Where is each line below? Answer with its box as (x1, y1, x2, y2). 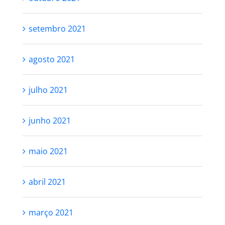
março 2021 (28, 207, 73, 218)
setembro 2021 (28, 23, 86, 34)
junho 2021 (28, 115, 71, 126)
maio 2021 (28, 146, 68, 157)
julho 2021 (28, 84, 68, 95)
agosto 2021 (28, 54, 75, 65)
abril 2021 (28, 176, 66, 187)
